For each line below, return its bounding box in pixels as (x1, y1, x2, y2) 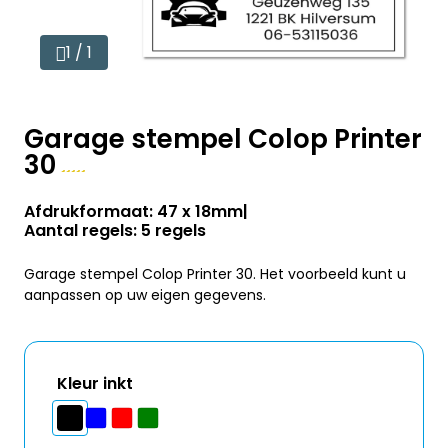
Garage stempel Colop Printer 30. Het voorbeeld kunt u (24, 264, 406, 284)
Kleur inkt (57, 372, 133, 395)
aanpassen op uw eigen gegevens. (24, 285, 266, 305)
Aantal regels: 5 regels (24, 219, 206, 242)
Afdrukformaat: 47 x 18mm (24, 200, 243, 223)
